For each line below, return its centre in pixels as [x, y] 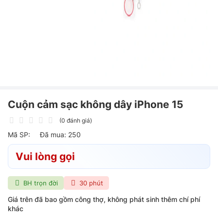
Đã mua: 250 [60, 135]
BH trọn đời [40, 183]
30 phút [91, 183]
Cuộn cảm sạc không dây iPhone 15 [96, 104]
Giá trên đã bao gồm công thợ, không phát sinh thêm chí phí [104, 199]
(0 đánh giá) [76, 120]
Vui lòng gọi [45, 156]
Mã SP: [19, 135]
